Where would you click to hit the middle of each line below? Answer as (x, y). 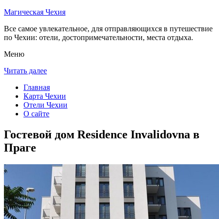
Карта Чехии (45, 96)
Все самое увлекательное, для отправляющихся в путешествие (108, 29)
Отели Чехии (45, 105)
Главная (37, 87)
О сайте (36, 114)
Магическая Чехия (35, 12)
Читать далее (25, 71)
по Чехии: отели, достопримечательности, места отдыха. (99, 37)
